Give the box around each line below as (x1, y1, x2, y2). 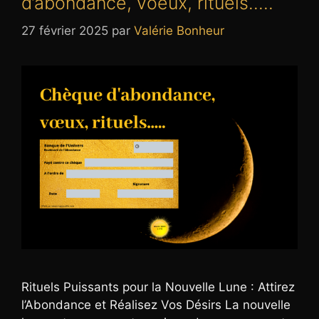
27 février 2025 (21, 23, 108, 38)
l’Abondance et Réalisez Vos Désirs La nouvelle (21, 298, 291, 313)
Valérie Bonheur (134, 23, 224, 38)
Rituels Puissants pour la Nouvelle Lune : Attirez (21, 280, 295, 295)
